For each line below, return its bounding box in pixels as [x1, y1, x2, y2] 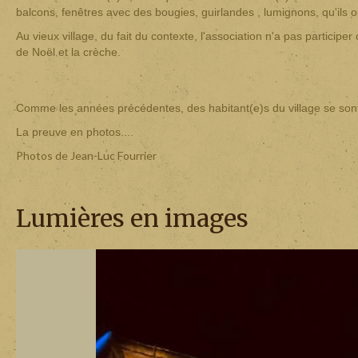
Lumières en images [16, 202, 249, 233]
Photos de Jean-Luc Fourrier [16, 148, 157, 162]
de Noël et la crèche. [16, 45, 124, 58]
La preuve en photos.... [16, 125, 133, 138]
